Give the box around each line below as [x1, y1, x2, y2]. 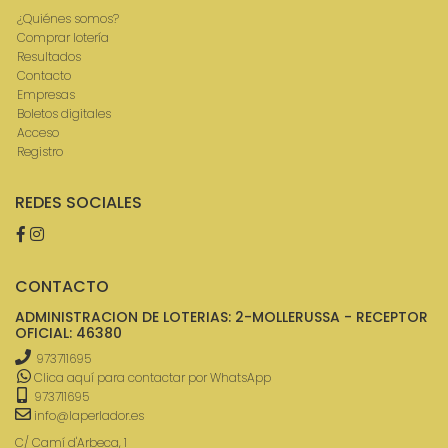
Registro [17, 143, 63, 161]
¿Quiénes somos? [17, 10, 119, 28]
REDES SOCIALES [15, 191, 142, 215]
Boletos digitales [17, 105, 111, 123]
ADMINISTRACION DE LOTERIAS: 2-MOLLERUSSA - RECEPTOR [15, 306, 428, 327]
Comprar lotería [17, 29, 109, 47]
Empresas [17, 86, 75, 104]
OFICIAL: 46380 [15, 322, 122, 343]
